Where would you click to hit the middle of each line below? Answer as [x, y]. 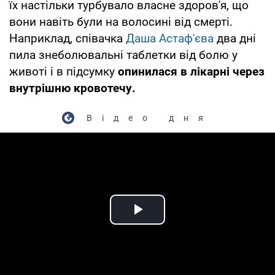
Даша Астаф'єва [170, 38]
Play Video [182, 223]
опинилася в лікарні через [191, 71]
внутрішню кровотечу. [72, 88]
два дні [235, 38]
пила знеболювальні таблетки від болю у [123, 55]
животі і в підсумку [64, 71]
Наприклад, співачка [68, 38]
